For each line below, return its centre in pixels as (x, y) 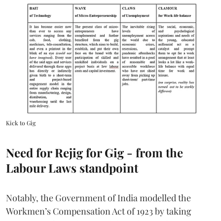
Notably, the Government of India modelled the (98, 198)
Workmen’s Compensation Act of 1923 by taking (99, 211)
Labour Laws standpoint (72, 168)
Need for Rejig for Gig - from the (94, 153)
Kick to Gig (21, 123)
